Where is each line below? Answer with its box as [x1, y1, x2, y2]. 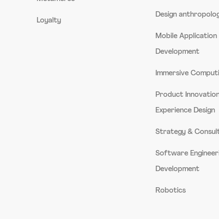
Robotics [155, 187, 186, 195]
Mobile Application [155, 32, 218, 40]
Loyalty [36, 17, 61, 24]
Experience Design [155, 107, 216, 114]
